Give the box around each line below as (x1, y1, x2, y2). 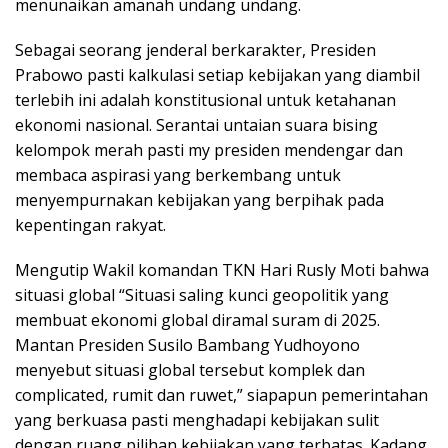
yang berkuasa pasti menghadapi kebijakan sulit (15, 408, 379, 431)
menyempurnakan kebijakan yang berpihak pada (15, 188, 384, 211)
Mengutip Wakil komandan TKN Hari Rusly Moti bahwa (15, 258, 429, 281)
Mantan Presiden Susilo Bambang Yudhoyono (15, 333, 360, 356)
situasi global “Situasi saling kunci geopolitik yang (15, 283, 389, 306)
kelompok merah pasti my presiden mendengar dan (15, 138, 403, 161)
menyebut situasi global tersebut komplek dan (15, 358, 365, 381)
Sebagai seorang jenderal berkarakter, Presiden (15, 38, 376, 61)
